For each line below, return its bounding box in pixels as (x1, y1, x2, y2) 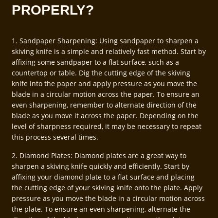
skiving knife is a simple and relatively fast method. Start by (12, 46, 206, 56)
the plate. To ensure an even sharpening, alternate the (12, 204, 190, 214)
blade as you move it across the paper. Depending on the (12, 110, 199, 120)
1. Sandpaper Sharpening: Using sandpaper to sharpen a (12, 36, 199, 45)
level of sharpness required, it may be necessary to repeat (12, 121, 201, 131)
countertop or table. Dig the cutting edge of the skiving (12, 68, 190, 77)
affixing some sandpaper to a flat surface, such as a (12, 57, 179, 67)
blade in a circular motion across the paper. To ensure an (12, 89, 200, 99)
